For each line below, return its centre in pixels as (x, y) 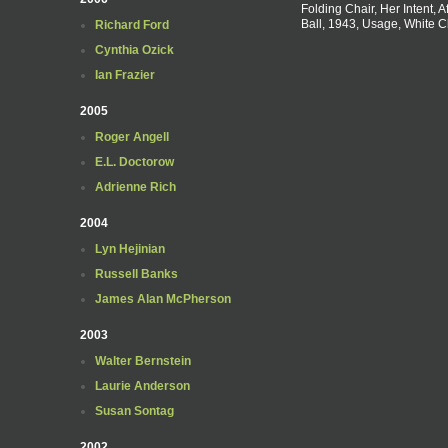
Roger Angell (132, 137)
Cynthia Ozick (134, 50)
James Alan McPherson (163, 299)
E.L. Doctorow (134, 162)
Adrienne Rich (135, 187)
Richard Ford (132, 25)
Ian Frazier (125, 75)
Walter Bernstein (143, 361)
